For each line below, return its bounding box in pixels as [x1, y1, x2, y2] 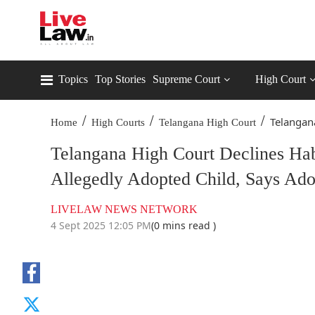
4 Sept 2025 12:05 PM [51, 219, 151, 232]
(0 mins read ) [151, 219, 216, 232]
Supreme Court [153, 73, 220, 85]
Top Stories [95, 73, 146, 85]
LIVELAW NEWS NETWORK [51, 203, 198, 215]
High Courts [91, 117, 145, 128]
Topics [58, 73, 88, 85]
